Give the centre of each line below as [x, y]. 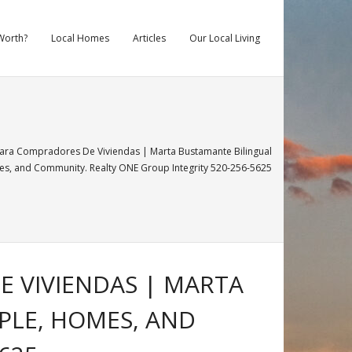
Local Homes [80, 38]
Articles [149, 38]
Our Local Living [225, 38]
